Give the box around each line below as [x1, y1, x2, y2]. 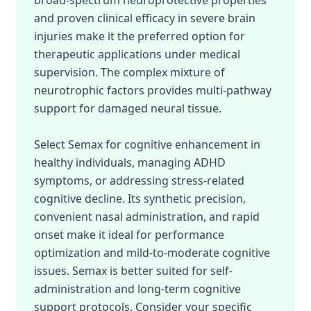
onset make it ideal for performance [34, 227, 224, 242]
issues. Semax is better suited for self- [34, 263, 233, 278]
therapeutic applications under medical [34, 47, 240, 62]
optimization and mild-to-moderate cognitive [34, 245, 270, 260]
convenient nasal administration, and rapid [34, 209, 260, 224]
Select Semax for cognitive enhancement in [34, 137, 260, 152]
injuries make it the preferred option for [34, 28, 245, 44]
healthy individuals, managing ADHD [34, 155, 226, 170]
